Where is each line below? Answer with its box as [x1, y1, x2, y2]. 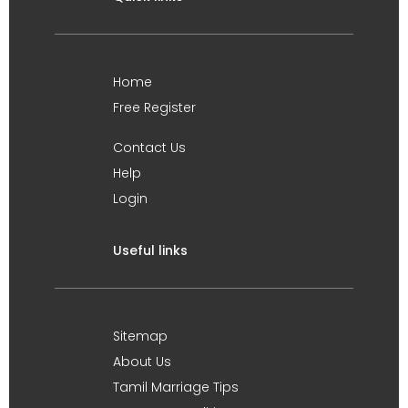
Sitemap [113, 327, 168, 345]
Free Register [113, 98, 196, 117]
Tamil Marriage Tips [113, 378, 239, 396]
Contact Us [113, 138, 186, 157]
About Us [113, 352, 171, 371]
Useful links [113, 241, 188, 260]
